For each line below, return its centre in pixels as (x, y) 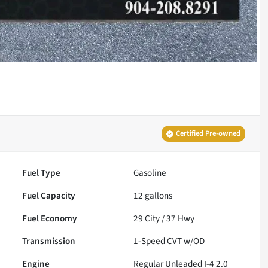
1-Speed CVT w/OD (169, 241)
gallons (158, 195)
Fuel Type (42, 173)
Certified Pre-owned (208, 133)
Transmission (49, 241)
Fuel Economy (50, 218)
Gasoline (150, 173)
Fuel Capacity (49, 195)
